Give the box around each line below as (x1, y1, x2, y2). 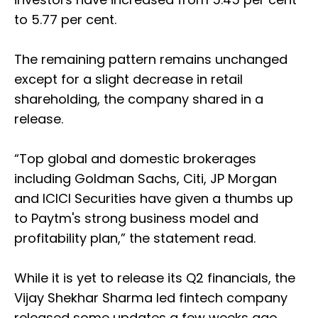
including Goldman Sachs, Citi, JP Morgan (14, 170, 277, 188)
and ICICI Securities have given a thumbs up (14, 190, 293, 208)
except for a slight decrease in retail (14, 70, 243, 89)
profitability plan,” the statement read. (14, 229, 256, 248)
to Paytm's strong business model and (14, 209, 258, 228)
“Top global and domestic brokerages (14, 150, 256, 168)
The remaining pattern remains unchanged (14, 50, 287, 69)
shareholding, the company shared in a (14, 90, 263, 109)
